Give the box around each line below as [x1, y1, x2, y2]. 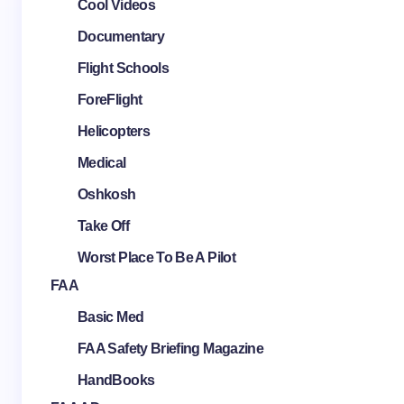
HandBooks [78, 372, 155, 388]
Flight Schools [78, 60, 170, 76]
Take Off [78, 218, 129, 234]
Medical [78, 155, 126, 170]
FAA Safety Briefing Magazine [78, 341, 264, 356]
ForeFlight [78, 92, 142, 107]
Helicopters [78, 124, 150, 139]
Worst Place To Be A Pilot [78, 250, 235, 265]
